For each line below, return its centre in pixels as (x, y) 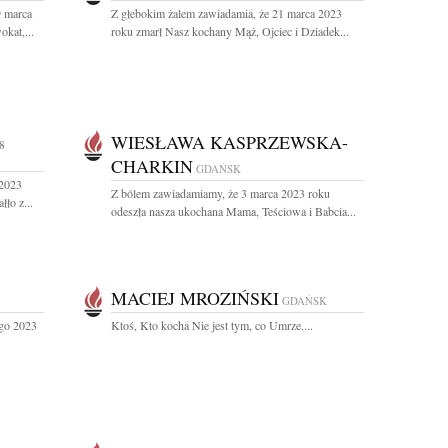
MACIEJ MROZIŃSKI (195, 298)
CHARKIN (152, 166)
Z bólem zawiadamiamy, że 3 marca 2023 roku (220, 193)
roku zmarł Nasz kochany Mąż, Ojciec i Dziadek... (230, 31)
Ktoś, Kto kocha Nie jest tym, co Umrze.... (212, 325)
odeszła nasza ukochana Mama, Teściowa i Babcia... (233, 211)
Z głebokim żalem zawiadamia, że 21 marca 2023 (226, 13)
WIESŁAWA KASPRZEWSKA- (229, 142)
